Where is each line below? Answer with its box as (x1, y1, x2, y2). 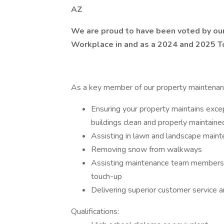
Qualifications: (71, 206, 119, 217)
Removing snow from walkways (91, 144, 202, 155)
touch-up (91, 171, 122, 182)
